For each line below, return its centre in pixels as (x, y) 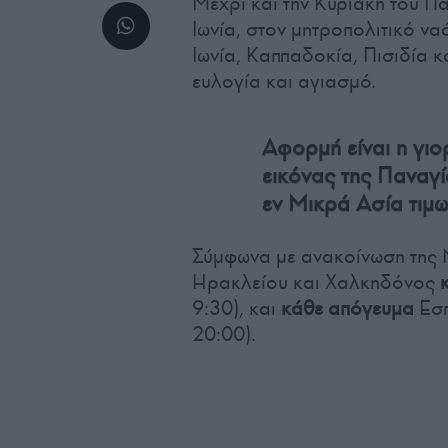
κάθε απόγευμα (347, 307)
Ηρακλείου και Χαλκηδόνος (316, 281)
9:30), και (236, 307)
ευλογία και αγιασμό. (284, 81)
